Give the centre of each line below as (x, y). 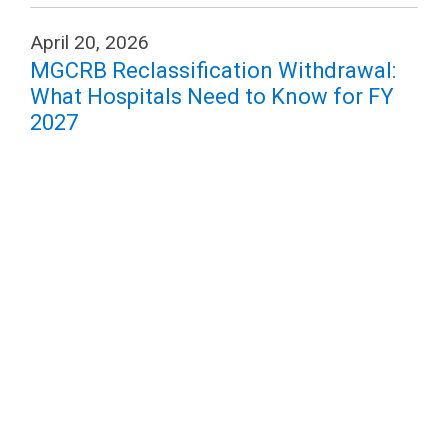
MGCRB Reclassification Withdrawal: (213, 70)
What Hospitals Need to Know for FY (212, 96)
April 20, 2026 (89, 42)
